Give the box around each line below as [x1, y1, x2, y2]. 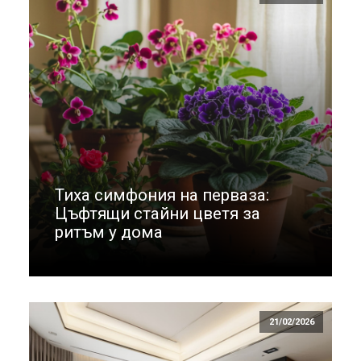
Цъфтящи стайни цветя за [55, 204, 260, 224]
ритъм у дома [55, 222, 163, 243]
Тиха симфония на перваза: [55, 185, 269, 205]
